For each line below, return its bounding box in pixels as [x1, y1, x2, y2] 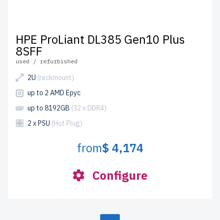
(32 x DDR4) [71, 104, 107, 112]
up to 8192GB [27, 104, 71, 112]
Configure [92, 167, 148, 183]
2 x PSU [27, 119, 52, 128]
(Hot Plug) [52, 119, 82, 128]
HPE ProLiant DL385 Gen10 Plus [16, 31, 185, 47]
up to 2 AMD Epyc [27, 88, 81, 97]
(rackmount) [37, 73, 74, 82]
